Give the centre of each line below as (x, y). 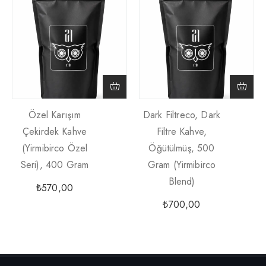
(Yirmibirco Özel (55, 148)
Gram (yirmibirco (182, 165)
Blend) (182, 182)
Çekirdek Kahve (55, 132)
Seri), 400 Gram (55, 165)
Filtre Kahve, (182, 132)
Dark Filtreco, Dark (182, 115)
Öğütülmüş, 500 (182, 148)
